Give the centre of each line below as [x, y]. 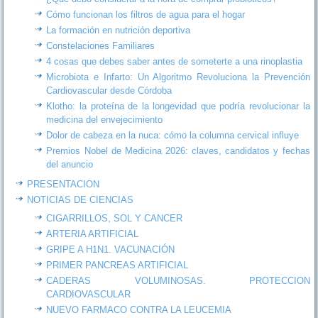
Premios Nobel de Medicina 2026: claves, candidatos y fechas [178, 150]
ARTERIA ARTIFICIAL [93, 234]
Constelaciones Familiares [101, 45]
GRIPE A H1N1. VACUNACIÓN [111, 249]
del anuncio [70, 164]
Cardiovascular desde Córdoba [109, 90]
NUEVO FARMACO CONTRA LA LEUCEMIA [139, 309]
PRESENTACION [64, 184]
